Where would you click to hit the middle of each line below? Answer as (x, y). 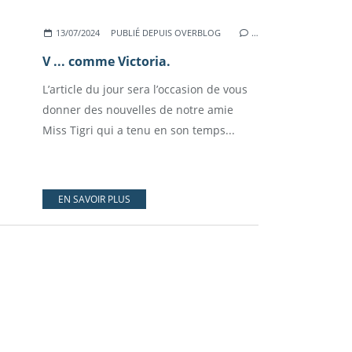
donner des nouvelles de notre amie (138, 110)
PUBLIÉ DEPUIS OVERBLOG (166, 33)
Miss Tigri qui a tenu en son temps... (139, 130)
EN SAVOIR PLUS (94, 199)
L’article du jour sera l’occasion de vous (145, 89)
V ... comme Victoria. (106, 61)
